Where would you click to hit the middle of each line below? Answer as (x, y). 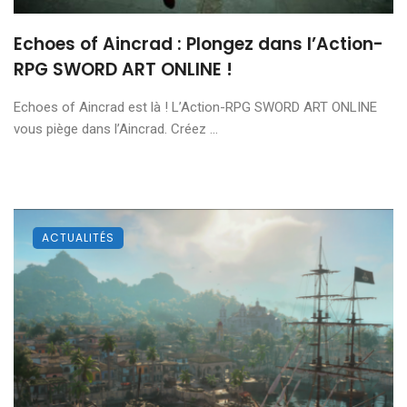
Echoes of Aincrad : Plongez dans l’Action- (199, 44)
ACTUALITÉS (78, 237)
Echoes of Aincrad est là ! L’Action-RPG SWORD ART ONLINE (195, 107)
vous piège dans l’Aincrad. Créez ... (116, 129)
